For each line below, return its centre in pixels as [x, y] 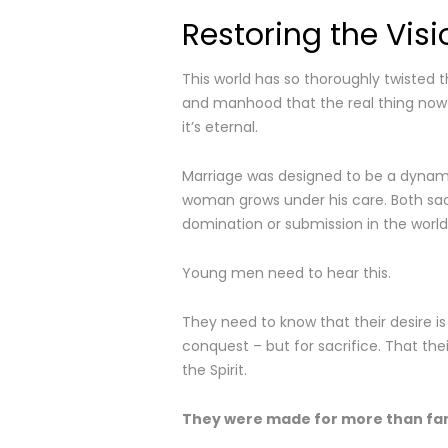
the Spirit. [214, 370]
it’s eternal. [220, 127]
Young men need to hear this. [286, 273]
